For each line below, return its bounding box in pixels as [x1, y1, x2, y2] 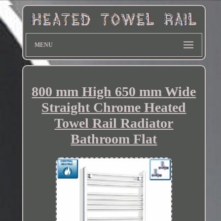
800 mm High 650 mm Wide [32, 84, 196, 100]
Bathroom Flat [71, 131, 157, 147]
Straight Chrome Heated [41, 100, 186, 115]
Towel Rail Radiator [54, 115, 174, 131]
